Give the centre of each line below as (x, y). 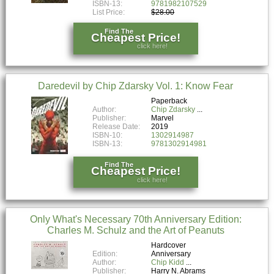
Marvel (163, 118)
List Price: (110, 13)
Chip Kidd (168, 263)
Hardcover (169, 246)
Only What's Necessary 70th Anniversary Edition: (135, 220)
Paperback (169, 101)
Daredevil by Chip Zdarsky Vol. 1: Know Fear (136, 86)
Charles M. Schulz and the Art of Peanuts (135, 231)
